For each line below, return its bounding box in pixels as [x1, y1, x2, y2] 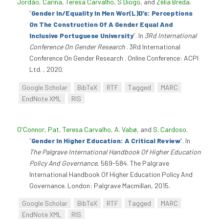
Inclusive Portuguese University [29, 31, 133, 40]
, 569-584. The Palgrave [97, 159, 169, 168]
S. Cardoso [153, 125, 186, 134]
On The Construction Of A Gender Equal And [29, 20, 173, 29]
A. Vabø [114, 125, 137, 134]
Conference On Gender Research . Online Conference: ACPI [29, 54, 198, 63]
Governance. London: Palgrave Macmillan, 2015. [29, 181, 170, 190]
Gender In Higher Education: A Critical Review [31, 136, 180, 145]
